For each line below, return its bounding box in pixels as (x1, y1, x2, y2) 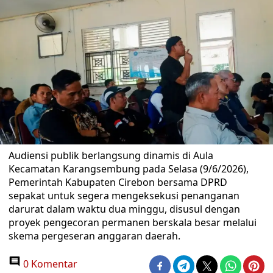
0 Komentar (21, 257, 77, 271)
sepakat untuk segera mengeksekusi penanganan (9, 189, 239, 202)
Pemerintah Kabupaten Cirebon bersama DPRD (9, 175, 227, 189)
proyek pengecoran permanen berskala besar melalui (9, 216, 257, 229)
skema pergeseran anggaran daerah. (9, 229, 180, 243)
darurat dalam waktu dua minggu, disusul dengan (9, 202, 240, 216)
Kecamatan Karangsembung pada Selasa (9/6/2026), (9, 162, 249, 175)
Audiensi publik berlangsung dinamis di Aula (9, 149, 213, 162)
